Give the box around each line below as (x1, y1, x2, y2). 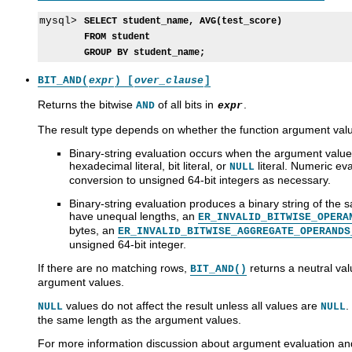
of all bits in (155, 97, 217, 111)
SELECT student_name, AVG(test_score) (84, 15, 282, 27)
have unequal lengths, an (69, 209, 198, 222)
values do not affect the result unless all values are (63, 299, 321, 312)
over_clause (134, 74, 203, 86)
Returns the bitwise (38, 97, 136, 111)
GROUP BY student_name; (84, 46, 205, 58)
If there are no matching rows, (38, 261, 190, 274)
